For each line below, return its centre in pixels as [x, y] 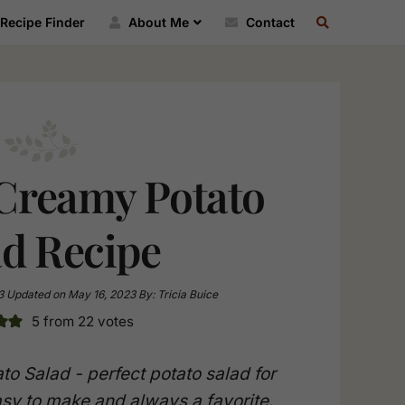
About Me [156, 22]
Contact [268, 22]
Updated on [35, 294]
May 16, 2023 [100, 294]
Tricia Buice [187, 294]
